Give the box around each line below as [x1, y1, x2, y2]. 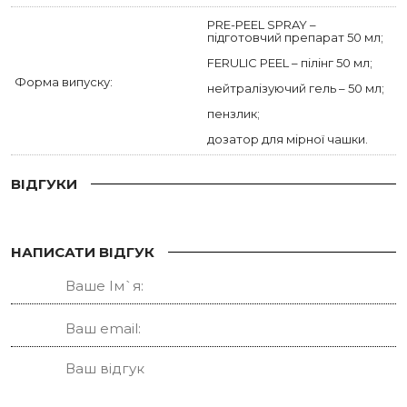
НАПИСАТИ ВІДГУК [11, 243, 154, 261]
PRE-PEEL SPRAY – [207, 17, 316, 32]
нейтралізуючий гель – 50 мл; [207, 81, 384, 95]
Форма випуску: [15, 74, 113, 89]
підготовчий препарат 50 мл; [207, 30, 383, 45]
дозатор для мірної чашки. [207, 132, 368, 146]
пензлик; [207, 106, 260, 121]
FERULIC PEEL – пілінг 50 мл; [207, 55, 372, 70]
